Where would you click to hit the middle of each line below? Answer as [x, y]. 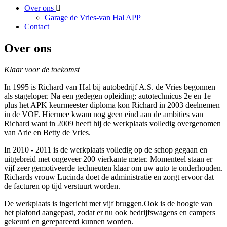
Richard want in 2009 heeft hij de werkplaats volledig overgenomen [112, 123]
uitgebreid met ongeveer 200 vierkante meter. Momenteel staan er [108, 159]
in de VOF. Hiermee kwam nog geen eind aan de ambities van [104, 114]
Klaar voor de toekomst [42, 69]
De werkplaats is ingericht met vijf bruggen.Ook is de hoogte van [108, 203]
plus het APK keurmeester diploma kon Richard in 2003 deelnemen [112, 105]
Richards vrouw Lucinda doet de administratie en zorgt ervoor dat [109, 177]
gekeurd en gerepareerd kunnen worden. [69, 221]
